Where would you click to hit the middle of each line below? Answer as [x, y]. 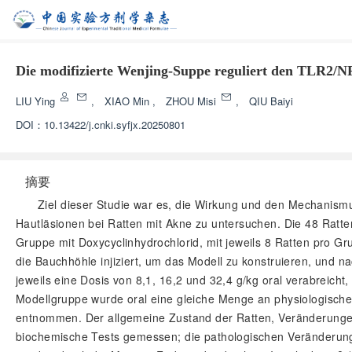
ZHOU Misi [192, 101]
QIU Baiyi [271, 101]
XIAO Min [128, 101]
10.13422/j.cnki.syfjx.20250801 [115, 125]
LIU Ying [37, 101]
